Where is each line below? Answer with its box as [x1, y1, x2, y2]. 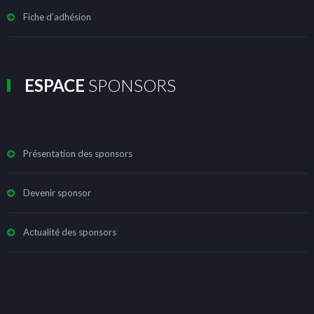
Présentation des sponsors [23, 147, 132, 159]
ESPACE [25, 74, 85, 95]
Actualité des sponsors [23, 226, 116, 238]
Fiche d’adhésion [23, 11, 91, 22]
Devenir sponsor [23, 186, 91, 198]
